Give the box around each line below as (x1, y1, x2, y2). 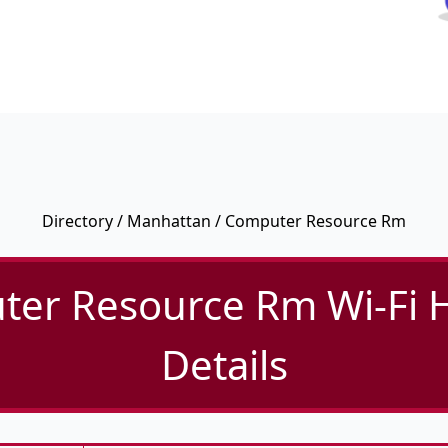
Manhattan (127, 210, 211, 233)
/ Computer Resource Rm (211, 210, 406, 233)
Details (160, 337, 288, 393)
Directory (42, 210, 113, 233)
